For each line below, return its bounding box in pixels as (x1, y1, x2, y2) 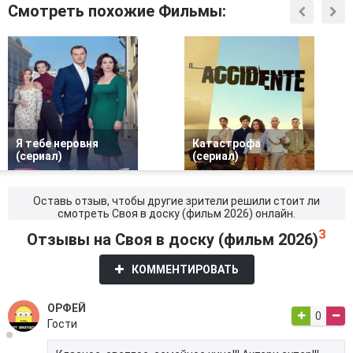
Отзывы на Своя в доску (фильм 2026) (27, 229, 318, 249)
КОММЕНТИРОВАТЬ (131, 262, 239, 276)
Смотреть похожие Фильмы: (8, 2, 226, 20)
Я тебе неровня (16, 137, 98, 150)
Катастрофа (192, 137, 261, 150)
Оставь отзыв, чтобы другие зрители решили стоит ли (33, 195, 320, 207)
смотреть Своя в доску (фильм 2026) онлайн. (58, 207, 295, 220)
